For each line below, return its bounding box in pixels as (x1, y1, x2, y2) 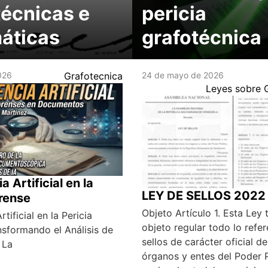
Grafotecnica (63, 70, 123, 83)
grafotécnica (141, 26, 261, 50)
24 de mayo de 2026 (141, 70, 224, 81)
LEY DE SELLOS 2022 (141, 188, 266, 203)
